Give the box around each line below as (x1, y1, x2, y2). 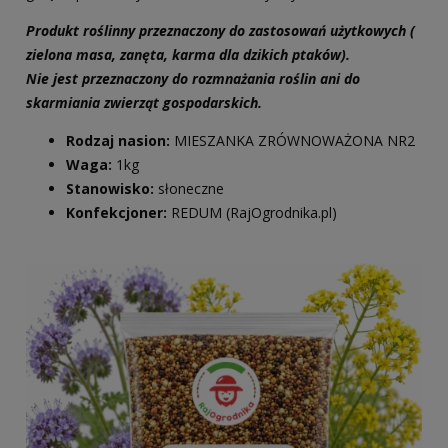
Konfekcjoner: (66, 203, 167, 223)
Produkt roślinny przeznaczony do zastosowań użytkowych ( (26, 21, 415, 41)
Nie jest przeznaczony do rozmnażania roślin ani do (26, 69, 360, 89)
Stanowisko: (66, 179, 158, 199)
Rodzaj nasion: (66, 131, 174, 151)
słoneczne (158, 179, 224, 199)
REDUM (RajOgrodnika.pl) (167, 203, 337, 223)
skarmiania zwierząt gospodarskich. (26, 93, 262, 113)
